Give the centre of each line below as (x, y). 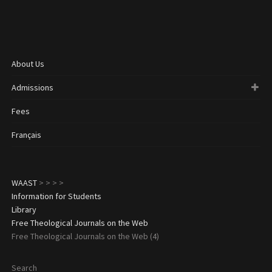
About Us (28, 63)
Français (26, 134)
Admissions (32, 87)
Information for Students (56, 196)
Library (24, 209)
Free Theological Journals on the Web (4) (85, 236)
